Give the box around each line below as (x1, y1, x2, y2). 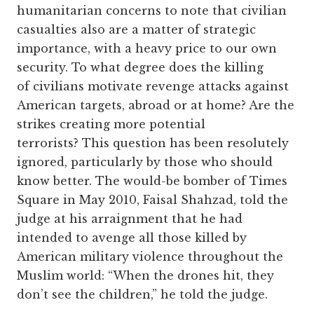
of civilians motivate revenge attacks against (17, 79, 289, 94)
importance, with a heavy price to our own (17, 41, 277, 56)
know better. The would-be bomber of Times (17, 174, 287, 189)
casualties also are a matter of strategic (17, 22, 256, 37)
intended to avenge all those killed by (17, 231, 247, 245)
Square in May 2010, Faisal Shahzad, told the (17, 193, 288, 207)
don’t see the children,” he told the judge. (17, 287, 268, 302)
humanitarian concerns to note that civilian (17, 4, 287, 18)
